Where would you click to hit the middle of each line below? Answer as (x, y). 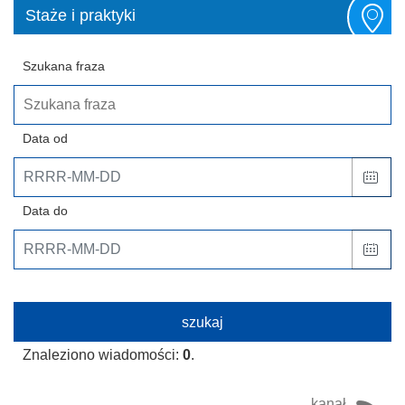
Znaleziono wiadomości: (103, 354)
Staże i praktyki (80, 15)
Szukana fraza (64, 66)
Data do (45, 210)
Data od (45, 138)
